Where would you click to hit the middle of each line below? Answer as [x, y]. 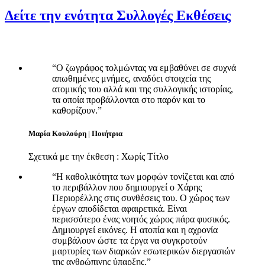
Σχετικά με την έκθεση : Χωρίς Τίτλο [98, 157]
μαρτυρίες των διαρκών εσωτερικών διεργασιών [143, 251]
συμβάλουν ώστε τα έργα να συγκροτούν [130, 241]
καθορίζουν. [75, 110]
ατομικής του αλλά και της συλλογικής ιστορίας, [143, 89]
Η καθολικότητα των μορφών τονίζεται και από [145, 177]
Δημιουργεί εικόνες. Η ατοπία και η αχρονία [135, 230]
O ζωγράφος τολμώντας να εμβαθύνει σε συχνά [146, 67]
